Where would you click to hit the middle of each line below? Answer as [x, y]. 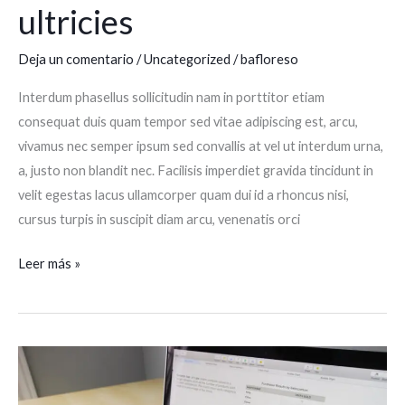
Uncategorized [187, 60]
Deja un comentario [76, 60]
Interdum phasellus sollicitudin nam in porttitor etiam [171, 97]
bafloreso [269, 60]
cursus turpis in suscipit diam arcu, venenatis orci [159, 219]
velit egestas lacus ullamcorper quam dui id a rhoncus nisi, [184, 194]
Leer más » [49, 263]
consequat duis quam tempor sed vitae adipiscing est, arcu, [188, 121]
